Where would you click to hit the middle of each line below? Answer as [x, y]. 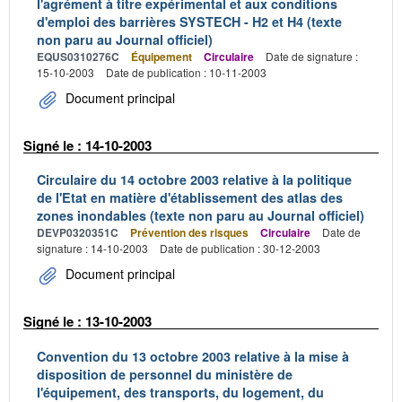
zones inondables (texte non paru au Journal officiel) [201, 215]
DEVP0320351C [78, 232]
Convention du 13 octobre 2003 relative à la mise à [193, 356]
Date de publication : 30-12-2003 [240, 248]
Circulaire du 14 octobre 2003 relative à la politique [194, 179]
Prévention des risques [189, 232]
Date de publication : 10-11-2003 [186, 72]
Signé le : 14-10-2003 [87, 145]
